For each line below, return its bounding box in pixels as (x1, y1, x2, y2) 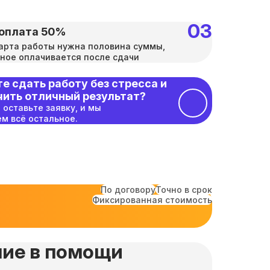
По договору (101, 184, 155, 195)
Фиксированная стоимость (92, 195, 212, 205)
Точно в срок (155, 184, 212, 195)
